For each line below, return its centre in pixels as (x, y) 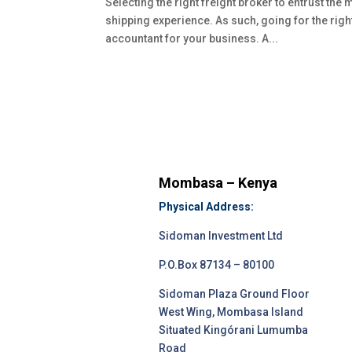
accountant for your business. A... (192, 38)
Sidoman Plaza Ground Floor (234, 294)
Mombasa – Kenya (218, 183)
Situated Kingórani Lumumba (233, 330)
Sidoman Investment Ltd (220, 236)
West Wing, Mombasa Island (231, 312)
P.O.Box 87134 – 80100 (216, 265)
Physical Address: (206, 207)
